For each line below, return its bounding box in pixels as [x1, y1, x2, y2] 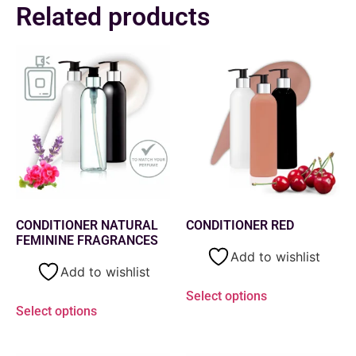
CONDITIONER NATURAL [16, 217, 158, 233]
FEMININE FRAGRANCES [16, 232, 158, 248]
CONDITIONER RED [186, 217, 294, 233]
